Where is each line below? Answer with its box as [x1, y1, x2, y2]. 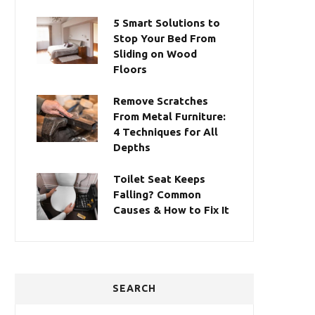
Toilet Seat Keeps [113, 173, 205, 185]
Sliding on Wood [113, 48, 197, 60]
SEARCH [112, 283, 157, 294]
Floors [113, 63, 147, 75]
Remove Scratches [113, 95, 208, 107]
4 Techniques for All [113, 126, 218, 138]
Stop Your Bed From [113, 32, 216, 44]
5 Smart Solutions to [113, 17, 220, 29]
